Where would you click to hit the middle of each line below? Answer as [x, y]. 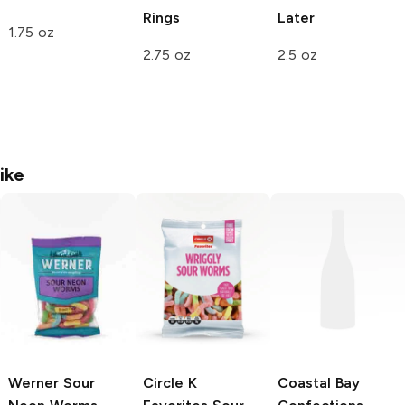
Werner [33, 382]
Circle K [170, 382]
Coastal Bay [319, 382]
